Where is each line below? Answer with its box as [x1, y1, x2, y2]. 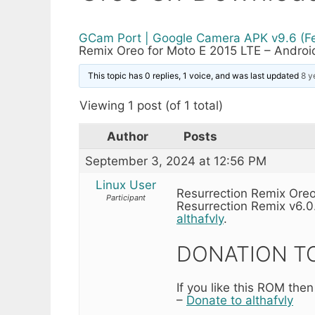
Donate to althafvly [186, 292, 293, 307]
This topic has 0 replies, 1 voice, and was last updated [88, 70, 302, 81]
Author [106, 129, 148, 143]
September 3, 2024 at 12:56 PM [85, 154, 266, 168]
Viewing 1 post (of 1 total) [79, 98, 223, 112]
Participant [105, 193, 146, 202]
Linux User [95, 178, 156, 192]
